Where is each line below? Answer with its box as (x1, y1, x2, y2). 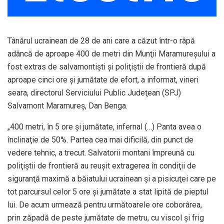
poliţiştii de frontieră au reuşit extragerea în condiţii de (7, 161, 196, 171)
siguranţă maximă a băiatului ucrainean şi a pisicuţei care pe (7, 174, 216, 184)
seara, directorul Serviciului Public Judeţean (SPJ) (7, 88, 181, 98)
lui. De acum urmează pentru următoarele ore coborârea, (7, 200, 202, 210)
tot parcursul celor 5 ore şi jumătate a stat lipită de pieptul (7, 187, 208, 197)
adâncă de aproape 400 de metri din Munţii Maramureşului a (7, 49, 215, 59)
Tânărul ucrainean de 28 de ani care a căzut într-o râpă (7, 36, 195, 46)
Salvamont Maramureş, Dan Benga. (7, 101, 127, 111)
